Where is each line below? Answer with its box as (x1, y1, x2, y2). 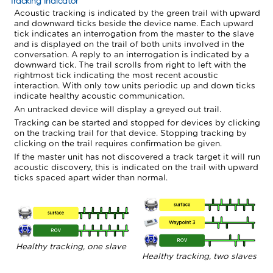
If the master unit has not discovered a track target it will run (13, 153, 260, 162)
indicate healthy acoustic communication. (13, 92, 185, 101)
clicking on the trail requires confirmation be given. (13, 140, 222, 149)
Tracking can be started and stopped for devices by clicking (13, 119, 260, 128)
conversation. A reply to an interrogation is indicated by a (13, 51, 249, 60)
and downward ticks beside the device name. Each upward (13, 19, 253, 29)
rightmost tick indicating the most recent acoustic (13, 71, 218, 80)
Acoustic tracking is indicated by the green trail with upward (13, 9, 260, 18)
